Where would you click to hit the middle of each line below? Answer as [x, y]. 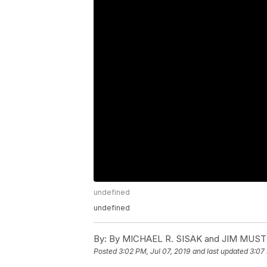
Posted [106, 252]
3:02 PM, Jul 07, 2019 [154, 252]
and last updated [220, 252]
